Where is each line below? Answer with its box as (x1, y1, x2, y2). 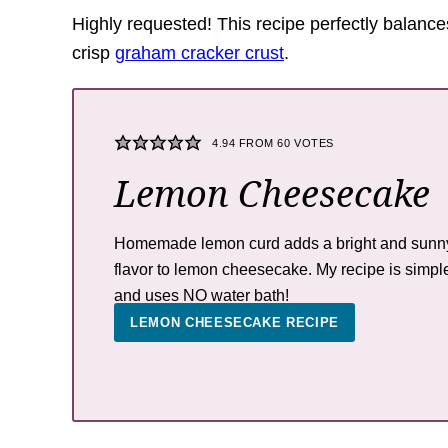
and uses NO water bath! (114, 287, 289, 304)
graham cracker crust (115, 43, 284, 63)
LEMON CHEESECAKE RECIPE (130, 315, 339, 330)
